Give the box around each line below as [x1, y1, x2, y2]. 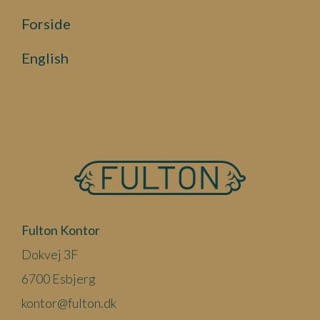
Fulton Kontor [21, 221, 100, 238]
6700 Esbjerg [21, 270, 96, 286]
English [21, 49, 69, 66]
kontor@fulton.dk [21, 294, 116, 311]
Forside [21, 14, 71, 32]
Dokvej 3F [21, 246, 78, 262]
